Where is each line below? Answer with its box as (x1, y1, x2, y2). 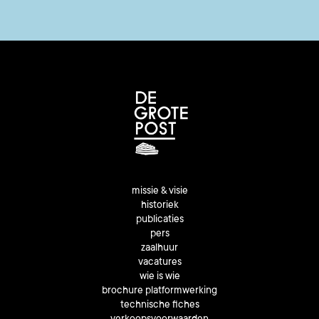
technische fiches (120, 300, 199, 312)
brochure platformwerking (102, 286, 217, 298)
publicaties (135, 214, 184, 226)
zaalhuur (141, 243, 178, 255)
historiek (140, 200, 179, 212)
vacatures (137, 257, 182, 269)
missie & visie (131, 186, 188, 198)
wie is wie (139, 271, 180, 283)
